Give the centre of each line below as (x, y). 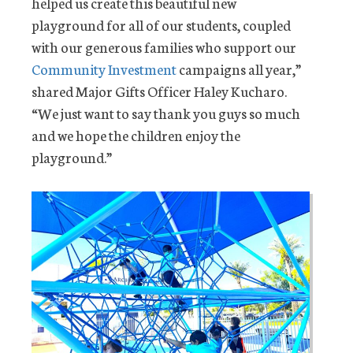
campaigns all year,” (239, 69)
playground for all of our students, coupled (161, 25)
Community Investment (104, 69)
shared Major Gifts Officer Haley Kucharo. (159, 91)
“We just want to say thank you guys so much (166, 113)
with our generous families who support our (164, 47)
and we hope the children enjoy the (136, 135)
